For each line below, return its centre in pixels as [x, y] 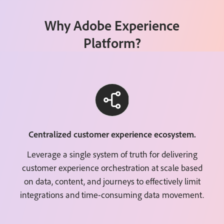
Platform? [112, 43]
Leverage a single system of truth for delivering [112, 154]
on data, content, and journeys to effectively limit [112, 181]
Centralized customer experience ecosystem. [112, 134]
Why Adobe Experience [112, 25]
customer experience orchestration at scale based [112, 168]
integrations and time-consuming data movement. [112, 195]
